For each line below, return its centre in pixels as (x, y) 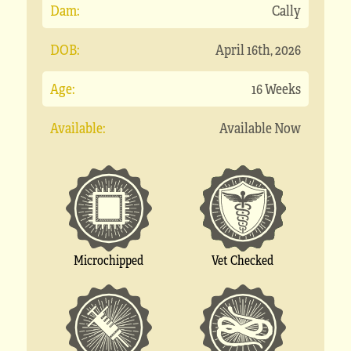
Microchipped (109, 260)
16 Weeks (276, 89)
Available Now (260, 128)
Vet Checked (242, 260)
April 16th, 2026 (258, 50)
